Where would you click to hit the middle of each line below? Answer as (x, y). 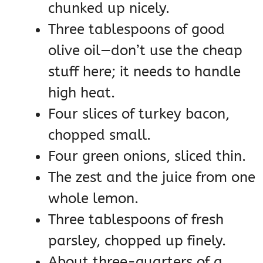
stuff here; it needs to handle (144, 72)
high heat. (82, 93)
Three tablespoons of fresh (136, 220)
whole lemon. (93, 199)
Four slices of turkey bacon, (139, 114)
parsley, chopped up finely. (137, 241)
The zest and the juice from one (152, 178)
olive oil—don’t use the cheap (145, 51)
